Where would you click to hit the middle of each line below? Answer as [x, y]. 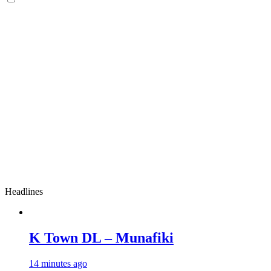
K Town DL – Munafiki [101, 237]
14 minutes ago [58, 263]
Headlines [24, 191]
